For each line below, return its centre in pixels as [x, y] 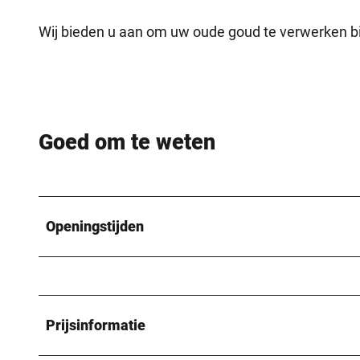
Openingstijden [95, 226]
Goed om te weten [127, 143]
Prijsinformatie [96, 325]
